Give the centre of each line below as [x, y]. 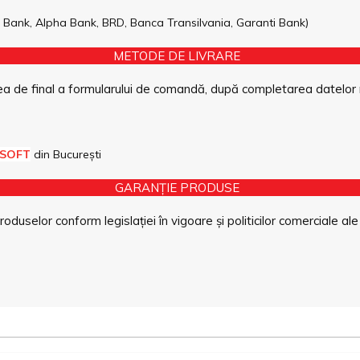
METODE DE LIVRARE [177, 56]
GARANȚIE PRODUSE [177, 188]
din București [66, 155]
